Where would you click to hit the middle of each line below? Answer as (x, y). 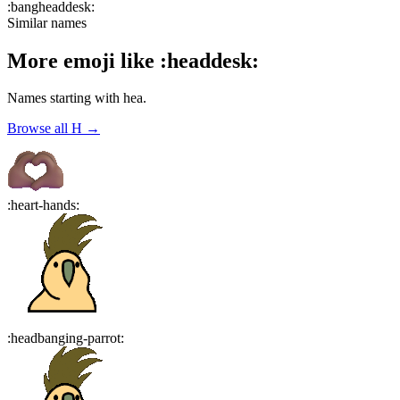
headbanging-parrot (66, 338)
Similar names (47, 22)
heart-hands (43, 205)
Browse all (39, 129)
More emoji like (83, 60)
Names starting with (63, 98)
